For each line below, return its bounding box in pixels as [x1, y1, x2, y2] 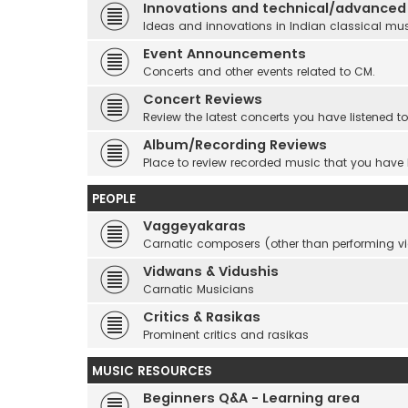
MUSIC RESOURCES [92, 362, 212, 380]
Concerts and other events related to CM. [143, 64, 375, 79]
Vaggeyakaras [143, 217, 246, 235]
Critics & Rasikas [143, 308, 260, 326]
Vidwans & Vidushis [143, 262, 279, 280]
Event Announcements [143, 45, 306, 63]
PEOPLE [92, 190, 136, 208]
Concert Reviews [143, 90, 262, 108]
